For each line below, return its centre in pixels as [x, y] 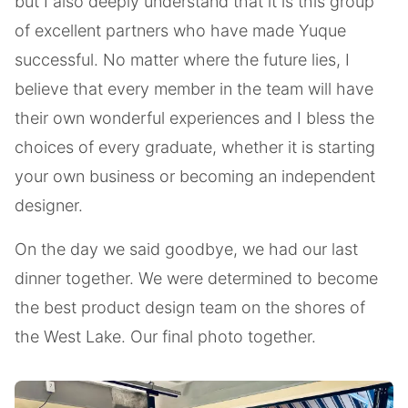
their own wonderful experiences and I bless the [194, 117]
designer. [49, 205]
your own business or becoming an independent [195, 176]
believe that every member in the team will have [194, 88]
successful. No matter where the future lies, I [182, 59]
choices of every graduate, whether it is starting [195, 147]
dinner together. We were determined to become [196, 278]
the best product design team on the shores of [190, 307]
